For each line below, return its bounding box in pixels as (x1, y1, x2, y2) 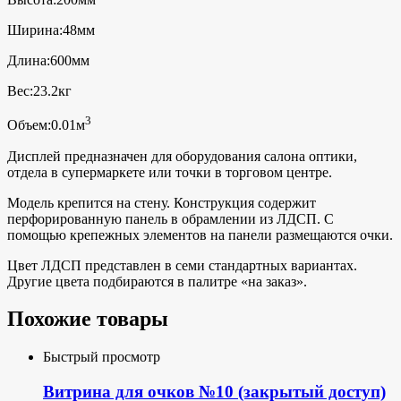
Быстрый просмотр (43, 349, 160, 365)
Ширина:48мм (7, 22, 95, 38)
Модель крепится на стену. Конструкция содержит (7, 194, 316, 210)
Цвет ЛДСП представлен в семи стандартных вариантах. (7, 257, 357, 273)
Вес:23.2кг (7, 83, 72, 99)
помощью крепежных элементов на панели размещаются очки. (7, 226, 393, 243)
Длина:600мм (7, 53, 90, 69)
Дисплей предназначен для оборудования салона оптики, (7, 148, 357, 164)
